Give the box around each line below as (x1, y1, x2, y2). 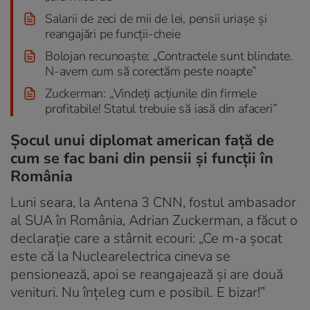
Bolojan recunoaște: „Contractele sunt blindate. (45, 47, 293, 64)
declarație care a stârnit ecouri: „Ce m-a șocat (10, 228, 282, 248)
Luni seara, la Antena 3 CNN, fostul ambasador (10, 192, 296, 212)
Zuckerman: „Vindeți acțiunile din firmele (45, 84, 257, 102)
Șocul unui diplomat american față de (10, 129, 274, 151)
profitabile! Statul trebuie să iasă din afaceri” (45, 100, 277, 117)
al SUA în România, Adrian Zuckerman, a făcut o (10, 210, 298, 230)
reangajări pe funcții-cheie (45, 25, 181, 42)
